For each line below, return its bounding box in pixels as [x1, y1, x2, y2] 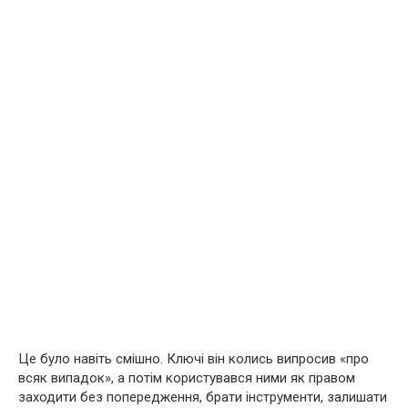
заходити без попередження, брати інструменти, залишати [18, 389, 387, 405]
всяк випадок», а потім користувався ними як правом [18, 370, 355, 386]
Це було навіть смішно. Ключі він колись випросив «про [18, 351, 369, 367]
